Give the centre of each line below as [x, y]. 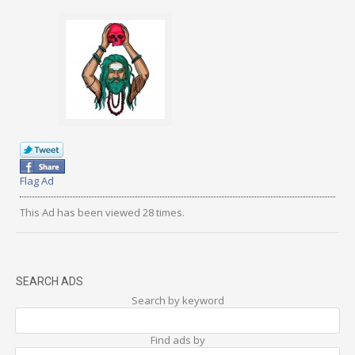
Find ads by [177, 340]
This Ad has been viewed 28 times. [102, 212]
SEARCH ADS [50, 281]
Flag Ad [37, 180]
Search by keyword [177, 300]
